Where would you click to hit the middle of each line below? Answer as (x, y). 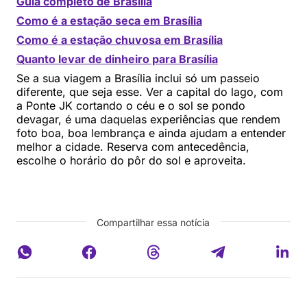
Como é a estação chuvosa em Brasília (120, 40)
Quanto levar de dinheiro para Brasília (117, 59)
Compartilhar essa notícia (153, 223)
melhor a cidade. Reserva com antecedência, (133, 147)
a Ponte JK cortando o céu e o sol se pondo (131, 106)
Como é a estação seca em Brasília (109, 21)
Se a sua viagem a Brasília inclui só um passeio (138, 78)
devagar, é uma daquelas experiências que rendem (148, 120)
